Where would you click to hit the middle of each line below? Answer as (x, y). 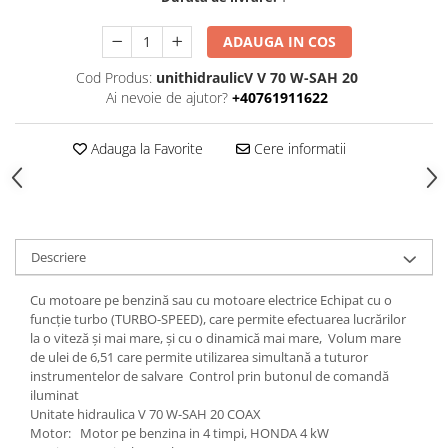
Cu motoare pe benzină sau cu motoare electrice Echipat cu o (211, 299)
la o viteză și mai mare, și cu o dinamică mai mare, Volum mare (215, 337)
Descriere (58, 256)
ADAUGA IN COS (280, 41)
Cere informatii (297, 148)
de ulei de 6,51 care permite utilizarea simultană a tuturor (199, 356)
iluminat (54, 394)
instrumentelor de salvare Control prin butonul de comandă (209, 375)
